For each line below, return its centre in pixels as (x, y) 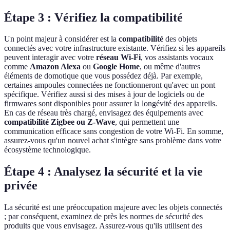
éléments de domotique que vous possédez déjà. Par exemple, (103, 76)
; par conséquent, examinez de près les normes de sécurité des (103, 217)
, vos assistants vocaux (177, 57)
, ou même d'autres (170, 67)
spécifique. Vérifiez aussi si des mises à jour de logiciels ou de (104, 94)
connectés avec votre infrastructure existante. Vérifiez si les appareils (115, 48)
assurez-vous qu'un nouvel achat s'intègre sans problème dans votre (113, 141)
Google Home (116, 67)
